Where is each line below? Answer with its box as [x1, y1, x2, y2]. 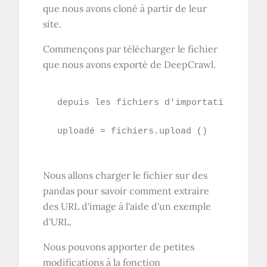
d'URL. [43, 215, 72, 228]
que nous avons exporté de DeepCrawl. [43, 58, 216, 70]
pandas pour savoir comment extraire [43, 184, 210, 197]
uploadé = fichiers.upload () [57, 126, 208, 136]
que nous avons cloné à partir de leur [43, 2, 207, 14]
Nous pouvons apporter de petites [43, 240, 195, 253]
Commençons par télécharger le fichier [43, 42, 218, 55]
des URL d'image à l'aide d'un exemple [43, 200, 212, 212]
